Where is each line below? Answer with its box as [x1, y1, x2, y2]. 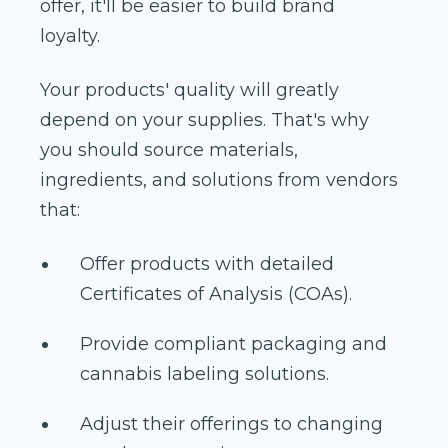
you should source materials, [40, 138, 298, 161]
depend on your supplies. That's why [40, 108, 369, 131]
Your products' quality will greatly [40, 78, 339, 101]
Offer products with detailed [80, 252, 334, 275]
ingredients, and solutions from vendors [40, 168, 398, 191]
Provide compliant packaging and [80, 332, 387, 355]
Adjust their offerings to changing [80, 412, 383, 435]
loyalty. [40, 24, 100, 47]
